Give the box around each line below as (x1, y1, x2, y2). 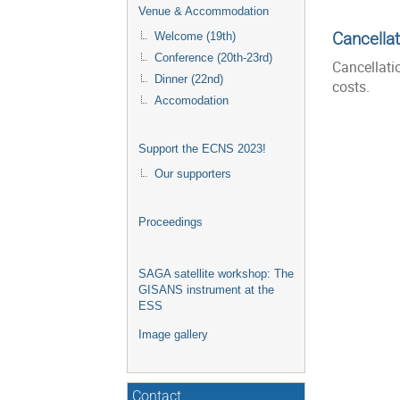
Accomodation (154, 94, 229, 108)
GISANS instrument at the (138, 283, 274, 297)
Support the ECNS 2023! (138, 142, 266, 156)
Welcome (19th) (154, 29, 236, 44)
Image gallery (138, 328, 208, 342)
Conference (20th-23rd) (154, 51, 272, 65)
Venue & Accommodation (138, 4, 269, 19)
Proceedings (138, 215, 203, 229)
